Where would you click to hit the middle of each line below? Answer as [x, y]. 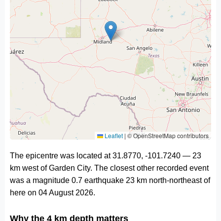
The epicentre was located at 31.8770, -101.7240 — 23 [106, 156]
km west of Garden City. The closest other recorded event [109, 168]
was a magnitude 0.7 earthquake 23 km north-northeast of [110, 180]
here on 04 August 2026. [53, 193]
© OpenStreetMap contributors [167, 135]
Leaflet [113, 135]
